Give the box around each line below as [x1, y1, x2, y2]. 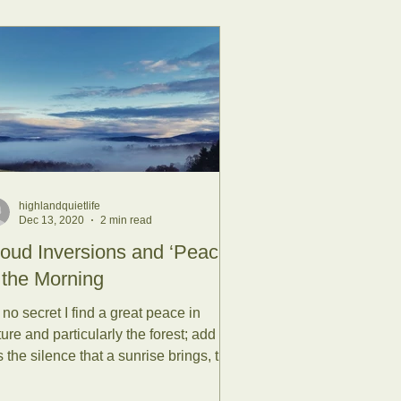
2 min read [100, 214, 152, 227]
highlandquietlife [19, 199, 100, 212]
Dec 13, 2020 [19, 214, 84, 227]
